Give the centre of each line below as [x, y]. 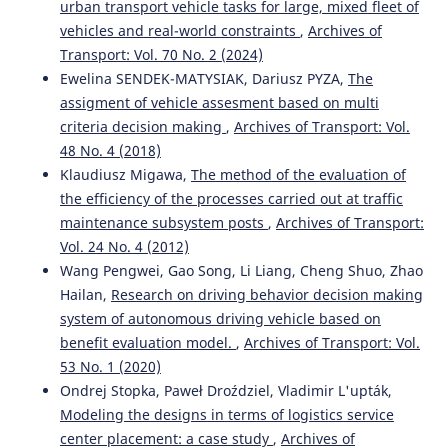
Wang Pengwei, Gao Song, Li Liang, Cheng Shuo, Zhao [241, 270]
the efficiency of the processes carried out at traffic [231, 198]
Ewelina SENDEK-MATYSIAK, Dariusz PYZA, [203, 78]
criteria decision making [142, 126]
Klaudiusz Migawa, [125, 174]
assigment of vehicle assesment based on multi [219, 102]
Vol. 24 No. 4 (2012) [124, 246]
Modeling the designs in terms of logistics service [226, 414]
